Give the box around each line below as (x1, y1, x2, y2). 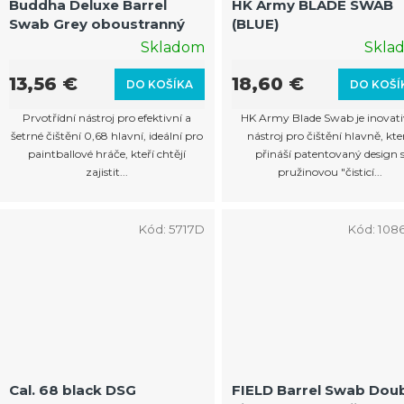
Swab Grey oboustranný (9, 14, 185, 32)
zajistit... (86, 164, 129, 179)
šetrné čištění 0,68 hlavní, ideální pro (11, 128, 204, 142)
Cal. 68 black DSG (9, 381, 136, 399)
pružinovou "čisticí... (278, 164, 383, 179)
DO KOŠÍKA (126, 77, 194, 91)
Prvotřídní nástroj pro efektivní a (23, 110, 192, 124)
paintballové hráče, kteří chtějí (28, 146, 187, 161)
